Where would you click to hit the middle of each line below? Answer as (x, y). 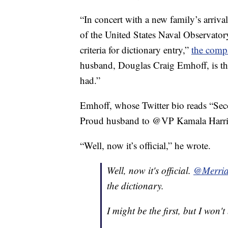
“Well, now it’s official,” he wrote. (145, 146)
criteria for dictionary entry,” (136, 50)
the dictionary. (135, 186)
